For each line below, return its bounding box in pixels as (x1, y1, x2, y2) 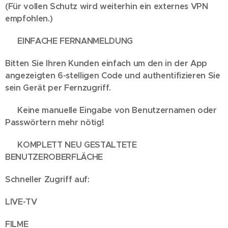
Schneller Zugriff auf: (5, 174, 90, 185)
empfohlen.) (5, 13, 53, 24)
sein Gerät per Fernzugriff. (5, 82, 111, 93)
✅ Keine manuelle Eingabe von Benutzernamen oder (5, 105, 217, 116)
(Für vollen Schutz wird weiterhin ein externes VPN (5, 1, 208, 12)
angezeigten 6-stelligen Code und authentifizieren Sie (5, 70, 220, 81)
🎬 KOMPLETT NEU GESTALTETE (5, 139, 137, 150)
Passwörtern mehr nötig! (5, 117, 104, 128)
